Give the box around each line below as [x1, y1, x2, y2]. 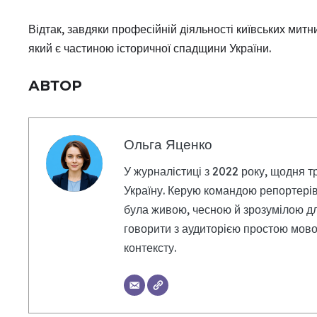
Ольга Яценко [124, 136, 212, 153]
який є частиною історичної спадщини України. [28, 41, 271, 55]
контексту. [124, 241, 176, 255]
